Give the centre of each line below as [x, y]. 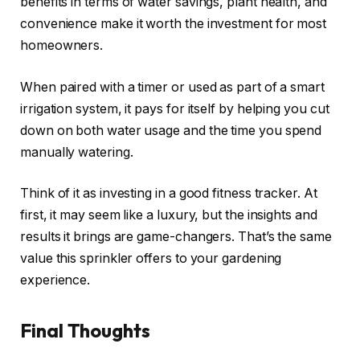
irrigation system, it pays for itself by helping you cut [175, 108]
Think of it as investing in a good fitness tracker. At [169, 194]
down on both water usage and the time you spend [171, 130]
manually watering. [77, 152]
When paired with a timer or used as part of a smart [172, 87]
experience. [55, 280]
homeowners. [62, 45]
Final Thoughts [85, 331]
